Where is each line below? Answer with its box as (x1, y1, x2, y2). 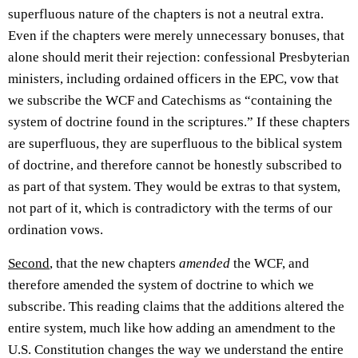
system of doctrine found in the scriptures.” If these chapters (8, 113, 350, 129)
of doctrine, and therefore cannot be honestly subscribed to (8, 157, 342, 173)
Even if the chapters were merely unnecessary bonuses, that (8, 27, 344, 43)
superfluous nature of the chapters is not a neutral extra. (8, 6, 324, 22)
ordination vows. (8, 221, 103, 237)
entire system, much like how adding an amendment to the (8, 320, 336, 336)
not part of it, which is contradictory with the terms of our (8, 200, 332, 216)
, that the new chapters (50, 255, 179, 271)
